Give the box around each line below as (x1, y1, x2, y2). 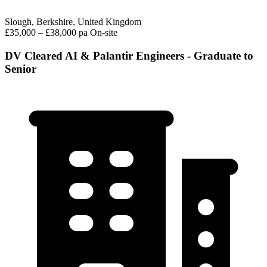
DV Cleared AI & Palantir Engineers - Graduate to (5, 49, 253, 62)
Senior (5, 62, 36, 75)
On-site (90, 27, 117, 38)
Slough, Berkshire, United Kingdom (5, 16, 141, 27)
